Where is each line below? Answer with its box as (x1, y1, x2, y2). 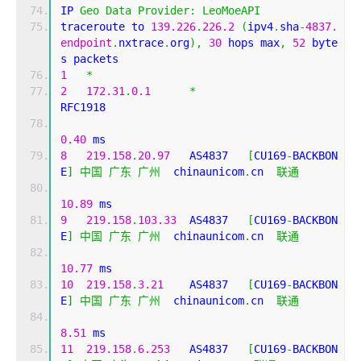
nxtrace (118, 36, 164, 50)
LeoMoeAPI (202, 4, 260, 18)
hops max (222, 36, 280, 50)
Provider (138, 4, 189, 18)
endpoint (60, 36, 112, 50)
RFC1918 (60, 101, 170, 114)
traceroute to (60, 20, 151, 34)
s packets (60, 52, 118, 66)
